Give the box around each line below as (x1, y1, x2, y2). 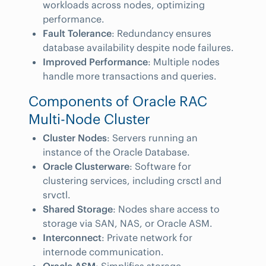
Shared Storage (43, 203, 113, 215)
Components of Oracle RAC (28, 93, 207, 110)
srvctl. (43, 189, 71, 201)
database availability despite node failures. (43, 42, 234, 53)
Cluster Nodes (43, 132, 107, 144)
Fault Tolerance (43, 27, 112, 39)
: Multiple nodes (148, 56, 220, 68)
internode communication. (43, 246, 164, 258)
